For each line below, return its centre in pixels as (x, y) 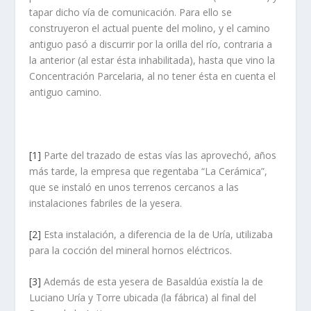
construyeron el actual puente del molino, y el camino (150, 28)
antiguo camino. (66, 92)
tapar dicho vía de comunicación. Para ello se (131, 12)
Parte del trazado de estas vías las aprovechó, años (159, 155)
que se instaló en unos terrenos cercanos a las (134, 187)
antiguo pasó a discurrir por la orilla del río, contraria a (151, 44)
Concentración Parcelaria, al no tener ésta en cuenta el (153, 76)
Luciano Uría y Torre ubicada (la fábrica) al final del (143, 298)
